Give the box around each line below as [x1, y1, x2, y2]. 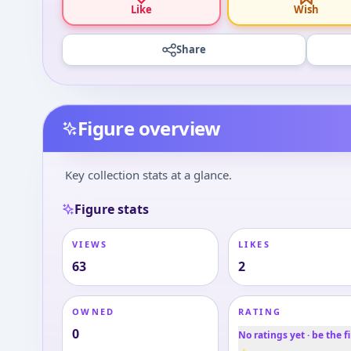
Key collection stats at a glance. [64, 167, 232, 183]
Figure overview [77, 115, 221, 141]
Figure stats [74, 201, 149, 218]
